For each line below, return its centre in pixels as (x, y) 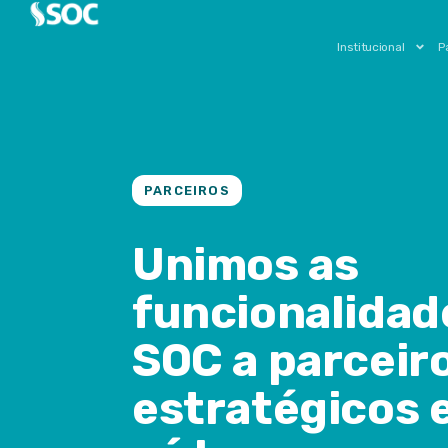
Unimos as (245, 264)
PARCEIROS (187, 190)
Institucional (371, 47)
